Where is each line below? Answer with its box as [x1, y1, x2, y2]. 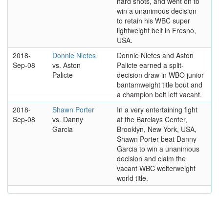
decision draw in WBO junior [116, 69, 204, 80]
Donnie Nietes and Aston [116, 50, 194, 60]
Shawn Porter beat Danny [116, 133, 197, 144]
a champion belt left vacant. [116, 89, 202, 99]
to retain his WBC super [116, 15, 190, 25]
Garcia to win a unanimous [116, 143, 199, 153]
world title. [116, 173, 148, 183]
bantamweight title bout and [116, 79, 202, 89]
